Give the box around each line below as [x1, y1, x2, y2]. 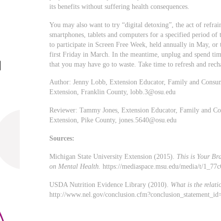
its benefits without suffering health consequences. [49, 2, 190, 10]
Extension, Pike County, [49, 116, 119, 124]
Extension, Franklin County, [49, 88, 131, 96]
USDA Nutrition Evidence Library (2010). [49, 181, 171, 189]
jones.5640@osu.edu [119, 116, 177, 124]
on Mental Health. [49, 162, 101, 171]
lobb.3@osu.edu [130, 88, 176, 96]
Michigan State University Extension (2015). [49, 152, 177, 161]
